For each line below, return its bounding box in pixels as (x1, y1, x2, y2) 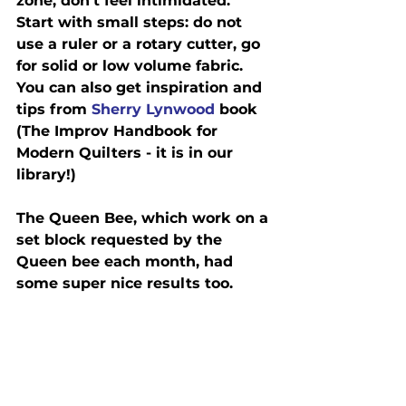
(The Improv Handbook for (16, 121, 222, 140)
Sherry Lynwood (92, 100, 215, 118)
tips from (16, 100, 92, 118)
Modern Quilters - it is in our (16, 143, 237, 161)
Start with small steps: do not (16, 13, 246, 31)
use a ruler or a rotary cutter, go (16, 34, 265, 53)
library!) (16, 165, 76, 183)
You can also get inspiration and (16, 78, 266, 96)
